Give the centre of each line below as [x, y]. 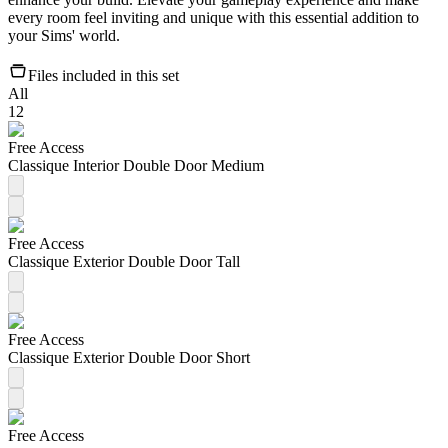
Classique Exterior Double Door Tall [124, 261]
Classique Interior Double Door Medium [136, 165]
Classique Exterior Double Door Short [129, 357]
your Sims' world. [64, 35]
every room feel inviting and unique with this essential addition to [213, 17]
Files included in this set [103, 75]
